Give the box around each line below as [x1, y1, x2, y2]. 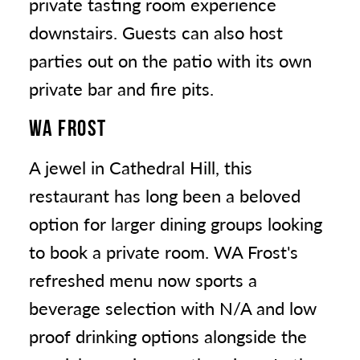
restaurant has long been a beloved [29, 182, 301, 209]
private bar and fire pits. [29, 76, 214, 102]
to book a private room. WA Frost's [29, 239, 298, 265]
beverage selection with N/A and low [29, 295, 317, 321]
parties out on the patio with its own [29, 47, 312, 74]
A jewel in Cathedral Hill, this [29, 154, 252, 181]
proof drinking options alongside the [29, 323, 307, 350]
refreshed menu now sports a [29, 267, 257, 293]
